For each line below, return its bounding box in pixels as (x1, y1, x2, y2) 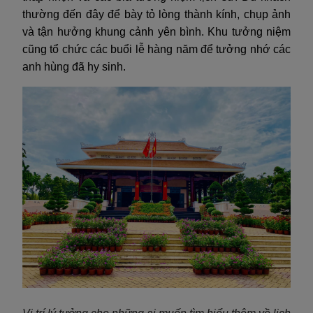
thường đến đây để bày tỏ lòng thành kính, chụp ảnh (22, 8, 291, 20)
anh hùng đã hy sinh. (22, 60, 126, 73)
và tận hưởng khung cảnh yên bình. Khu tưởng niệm (22, 25, 291, 38)
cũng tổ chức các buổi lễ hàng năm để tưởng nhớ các (22, 43, 291, 55)
